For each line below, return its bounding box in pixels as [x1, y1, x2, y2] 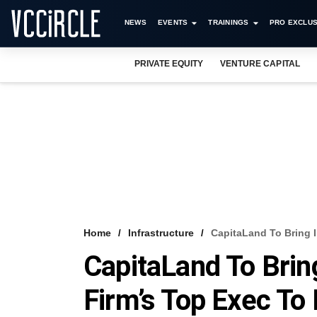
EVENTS [157, 18, 188, 26]
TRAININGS [208, 18, 249, 26]
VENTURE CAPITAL [220, 59, 300, 69]
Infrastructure [128, 227, 194, 238]
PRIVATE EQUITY [134, 59, 204, 69]
